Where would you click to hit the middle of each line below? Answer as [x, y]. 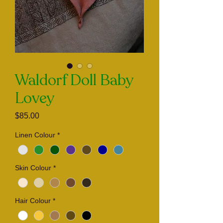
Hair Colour [33, 201]
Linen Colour [35, 135]
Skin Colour [33, 168]
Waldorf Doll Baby [74, 80]
